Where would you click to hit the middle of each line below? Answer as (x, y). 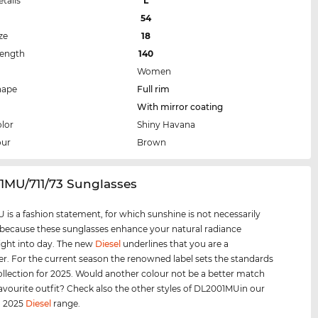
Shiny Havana (166, 124)
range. (66, 303)
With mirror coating (180, 106)
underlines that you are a (175, 243)
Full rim (154, 89)
